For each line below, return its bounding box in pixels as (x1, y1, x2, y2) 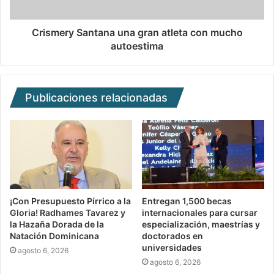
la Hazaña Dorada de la (10, 219, 104, 230)
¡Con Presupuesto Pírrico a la (10, 196, 131, 207)
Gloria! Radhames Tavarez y (10, 207, 125, 218)
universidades (142, 242, 202, 253)
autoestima (111, 40, 163, 53)
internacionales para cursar (142, 207, 257, 218)
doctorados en (142, 231, 203, 242)
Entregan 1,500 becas (142, 196, 232, 207)
